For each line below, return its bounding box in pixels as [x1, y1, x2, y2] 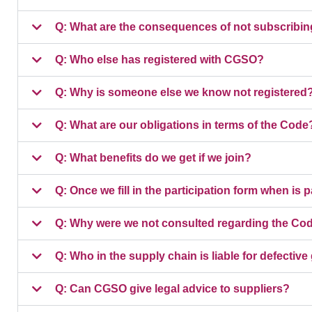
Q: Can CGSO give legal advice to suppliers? [55, 283, 290, 295]
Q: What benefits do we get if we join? [55, 152, 251, 164]
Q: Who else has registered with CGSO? [55, 54, 264, 66]
